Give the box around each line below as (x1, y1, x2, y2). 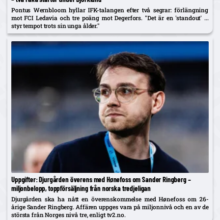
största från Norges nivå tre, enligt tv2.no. (11, 211, 126, 219)
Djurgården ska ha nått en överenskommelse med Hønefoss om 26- (11, 195, 209, 203)
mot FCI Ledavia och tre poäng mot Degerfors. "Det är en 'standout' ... (11, 14, 209, 22)
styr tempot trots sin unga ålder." (11, 22, 100, 30)
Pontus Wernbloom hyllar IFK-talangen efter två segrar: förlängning (11, 6, 209, 14)
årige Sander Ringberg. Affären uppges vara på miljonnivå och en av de (11, 203, 209, 211)
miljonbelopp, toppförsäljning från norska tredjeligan (11, 184, 151, 193)
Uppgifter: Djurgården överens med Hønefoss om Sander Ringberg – (11, 175, 191, 184)
